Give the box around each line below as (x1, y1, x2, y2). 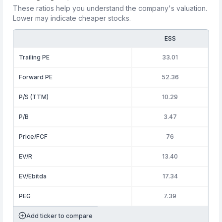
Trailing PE (19, 54, 50, 61)
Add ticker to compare (26, 212, 93, 220)
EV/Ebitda (19, 172, 47, 180)
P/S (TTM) (19, 93, 49, 101)
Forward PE (19, 73, 53, 81)
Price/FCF (19, 133, 48, 140)
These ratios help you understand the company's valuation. (13, 4, 208, 12)
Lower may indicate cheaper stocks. (13, 14, 131, 22)
